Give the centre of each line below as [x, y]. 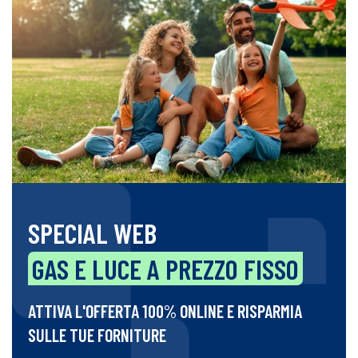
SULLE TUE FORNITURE [97, 335]
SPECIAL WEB [92, 233]
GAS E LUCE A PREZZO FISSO [165, 269]
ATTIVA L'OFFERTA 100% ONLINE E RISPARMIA [165, 311]
